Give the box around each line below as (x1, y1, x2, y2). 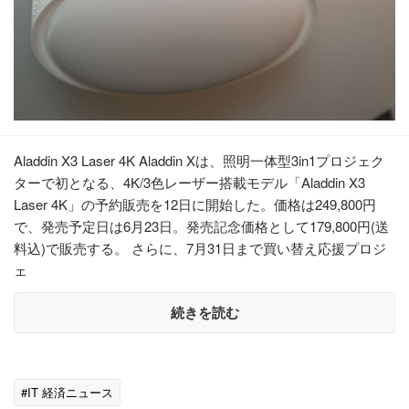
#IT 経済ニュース (21, 383, 113, 401)
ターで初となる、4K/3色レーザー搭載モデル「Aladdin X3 (14, 172, 365, 192)
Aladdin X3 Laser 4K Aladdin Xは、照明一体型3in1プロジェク (14, 150, 384, 170)
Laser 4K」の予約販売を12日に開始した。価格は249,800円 (14, 194, 376, 214)
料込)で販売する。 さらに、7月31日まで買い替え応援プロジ (14, 237, 386, 257)
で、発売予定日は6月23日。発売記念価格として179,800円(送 (14, 215, 389, 236)
